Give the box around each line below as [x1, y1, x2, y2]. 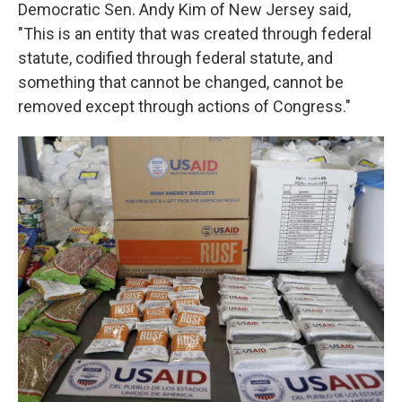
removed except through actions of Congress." [18, 97, 351, 116]
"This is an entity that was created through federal [18, 24, 371, 43]
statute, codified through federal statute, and [18, 48, 333, 67]
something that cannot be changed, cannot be [18, 73, 344, 92]
